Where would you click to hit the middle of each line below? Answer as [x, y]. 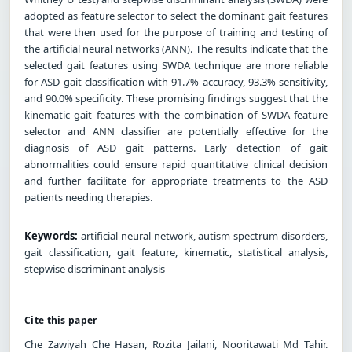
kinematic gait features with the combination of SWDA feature [176, 114]
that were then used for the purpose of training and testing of [176, 32]
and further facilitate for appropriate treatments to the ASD [176, 180]
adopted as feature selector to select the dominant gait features [176, 15]
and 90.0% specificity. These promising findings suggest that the [176, 98]
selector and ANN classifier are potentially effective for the [176, 131]
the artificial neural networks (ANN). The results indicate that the [176, 48]
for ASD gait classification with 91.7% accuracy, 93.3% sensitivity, [176, 81]
